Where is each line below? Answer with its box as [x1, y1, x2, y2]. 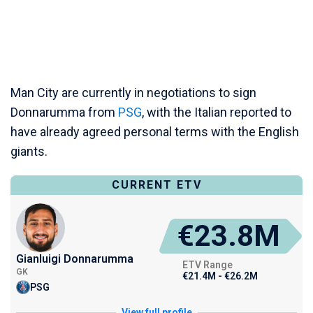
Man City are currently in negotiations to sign [10, 85, 256, 100]
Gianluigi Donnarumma [16, 252, 133, 265]
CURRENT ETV [111, 178, 202, 191]
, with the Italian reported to [142, 105, 291, 119]
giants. [10, 144, 48, 159]
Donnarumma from [10, 105, 118, 119]
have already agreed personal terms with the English [10, 124, 299, 139]
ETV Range [182, 259, 233, 270]
